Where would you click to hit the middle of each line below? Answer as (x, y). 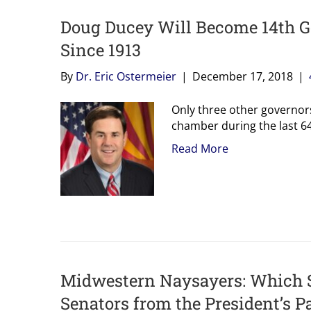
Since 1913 (101, 50)
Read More (200, 148)
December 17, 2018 (243, 76)
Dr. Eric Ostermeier (126, 76)
